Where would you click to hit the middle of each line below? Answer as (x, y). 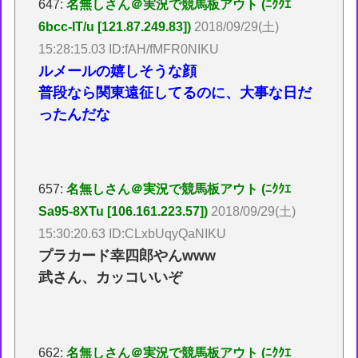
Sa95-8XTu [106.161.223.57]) (123, 212)
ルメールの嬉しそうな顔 (118, 71)
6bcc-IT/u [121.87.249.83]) (115, 26)
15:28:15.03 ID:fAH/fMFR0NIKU (129, 49)
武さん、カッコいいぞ (111, 278)
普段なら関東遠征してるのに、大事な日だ (175, 92)
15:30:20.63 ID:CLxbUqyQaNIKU (133, 234)
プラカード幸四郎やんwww (127, 256)
